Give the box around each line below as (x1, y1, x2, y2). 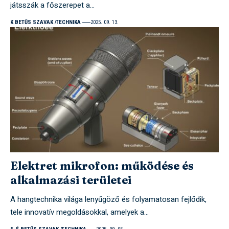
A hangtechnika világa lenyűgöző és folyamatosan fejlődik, (10, 193, 207, 205)
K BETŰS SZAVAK (10, 19, 53, 26)
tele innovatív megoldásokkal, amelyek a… (10, 206, 149, 218)
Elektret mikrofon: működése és (10, 158, 194, 173)
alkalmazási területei (10, 172, 131, 187)
